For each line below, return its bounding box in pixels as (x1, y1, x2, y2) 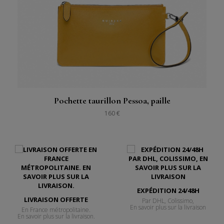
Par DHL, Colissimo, (142, 196, 194, 205)
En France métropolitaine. (21, 205, 90, 214)
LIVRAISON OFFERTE (24, 195, 88, 204)
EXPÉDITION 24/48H (136, 186, 199, 195)
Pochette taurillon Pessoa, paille (53, 95, 170, 106)
